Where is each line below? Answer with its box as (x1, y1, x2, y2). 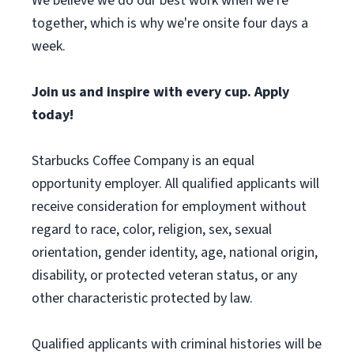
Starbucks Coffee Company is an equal (32, 151, 254, 171)
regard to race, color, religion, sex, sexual (32, 220, 272, 239)
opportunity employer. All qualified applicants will (32, 174, 319, 194)
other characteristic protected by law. (32, 288, 253, 308)
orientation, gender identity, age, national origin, (32, 243, 318, 262)
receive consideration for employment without (32, 197, 307, 217)
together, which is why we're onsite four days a (32, 13, 308, 33)
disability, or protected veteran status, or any (32, 265, 297, 285)
